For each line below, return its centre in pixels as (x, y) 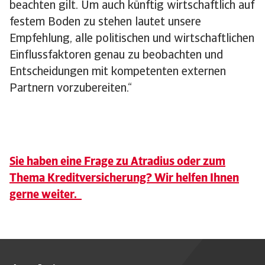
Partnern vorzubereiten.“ (71, 89)
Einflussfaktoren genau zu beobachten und (116, 56)
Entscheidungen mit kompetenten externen (118, 72)
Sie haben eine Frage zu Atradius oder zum (117, 162)
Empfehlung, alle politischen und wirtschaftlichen (132, 39)
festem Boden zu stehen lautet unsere (105, 23)
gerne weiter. (46, 195)
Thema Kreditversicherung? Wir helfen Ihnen (124, 179)
